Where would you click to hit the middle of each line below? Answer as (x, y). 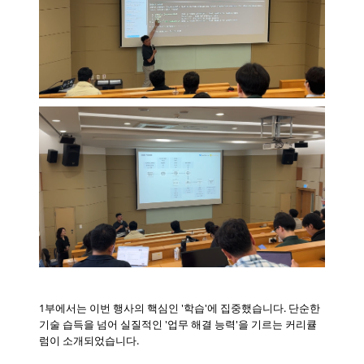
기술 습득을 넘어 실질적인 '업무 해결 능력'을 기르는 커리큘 (178, 324)
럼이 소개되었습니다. (89, 340)
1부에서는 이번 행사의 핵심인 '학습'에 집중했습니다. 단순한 (180, 308)
